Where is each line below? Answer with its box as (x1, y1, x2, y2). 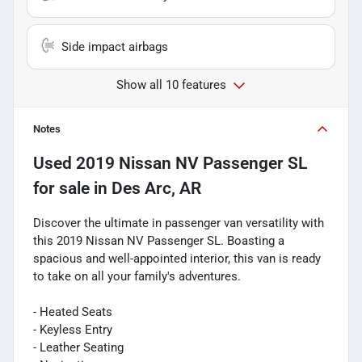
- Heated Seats (33, 304, 112, 319)
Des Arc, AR (112, 178, 201, 198)
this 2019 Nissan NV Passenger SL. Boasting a (33, 233, 284, 248)
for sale (33, 178, 90, 198)
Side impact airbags (61, 39, 168, 54)
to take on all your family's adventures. (33, 268, 241, 284)
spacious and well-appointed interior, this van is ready (33, 250, 321, 266)
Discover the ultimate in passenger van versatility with (33, 215, 324, 230)
